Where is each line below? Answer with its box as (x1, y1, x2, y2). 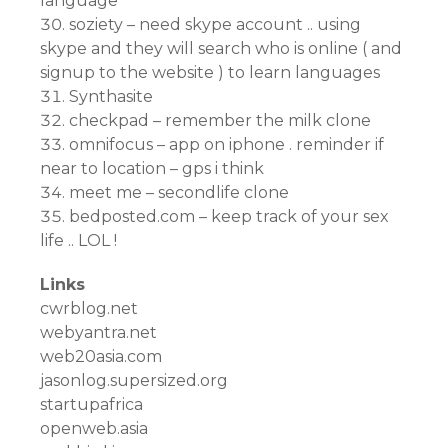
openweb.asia (40, 419, 148, 438)
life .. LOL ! (40, 231, 117, 250)
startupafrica (40, 395, 143, 414)
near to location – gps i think (40, 159, 264, 178)
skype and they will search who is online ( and (40, 39, 402, 58)
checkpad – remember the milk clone (69, 111, 371, 130)
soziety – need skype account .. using (69, 15, 361, 34)
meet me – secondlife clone (69, 183, 289, 202)
